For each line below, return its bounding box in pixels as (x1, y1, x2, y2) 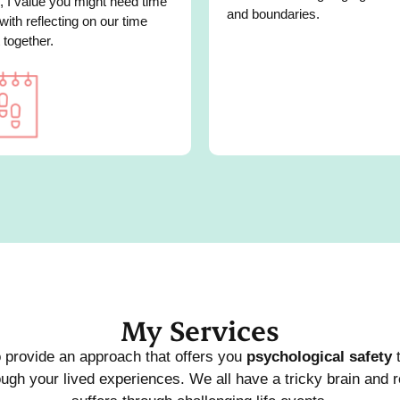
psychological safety (246, 347, 392, 365)
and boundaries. (227, 6, 320, 22)
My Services (121, 311, 279, 348)
